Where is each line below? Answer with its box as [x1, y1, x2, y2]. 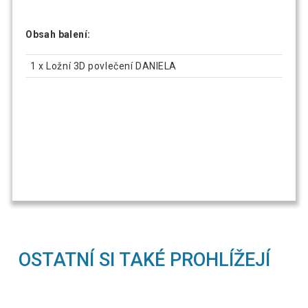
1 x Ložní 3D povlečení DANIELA [30, 60, 177, 71]
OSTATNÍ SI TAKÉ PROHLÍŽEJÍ [19, 249, 271, 272]
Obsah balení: [25, 29, 91, 40]
